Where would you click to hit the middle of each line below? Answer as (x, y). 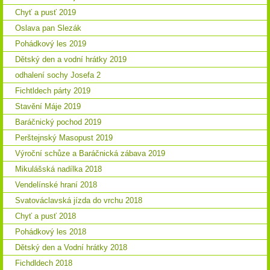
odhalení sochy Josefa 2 (58, 75)
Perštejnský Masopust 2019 (64, 137)
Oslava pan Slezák (48, 28)
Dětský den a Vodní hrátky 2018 (71, 247)
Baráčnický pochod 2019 (58, 122)
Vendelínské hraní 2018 (56, 184)
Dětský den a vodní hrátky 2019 (71, 59)
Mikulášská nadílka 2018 (58, 169)
